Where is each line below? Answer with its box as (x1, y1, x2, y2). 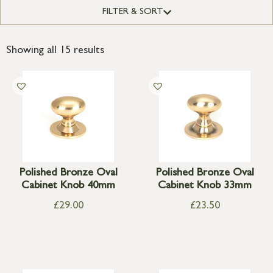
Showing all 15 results (6, 46, 104, 57)
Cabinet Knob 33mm (158, 181, 252, 193)
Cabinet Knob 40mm (21, 181, 115, 193)
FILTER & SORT (102, 8, 163, 18)
